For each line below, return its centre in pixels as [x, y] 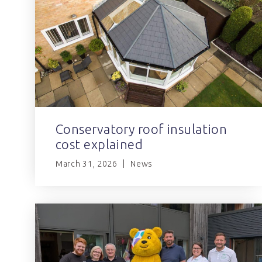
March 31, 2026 [87, 164]
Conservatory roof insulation [142, 129]
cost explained [99, 144]
